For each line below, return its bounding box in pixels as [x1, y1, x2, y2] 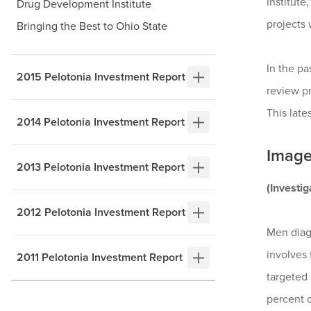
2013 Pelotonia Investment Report [17, 160, 185, 175]
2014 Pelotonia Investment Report [17, 115, 185, 130]
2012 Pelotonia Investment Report [17, 205, 185, 220]
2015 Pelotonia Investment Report [17, 70, 185, 85]
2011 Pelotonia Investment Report [17, 251, 183, 265]
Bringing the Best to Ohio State [17, 19, 167, 34]
